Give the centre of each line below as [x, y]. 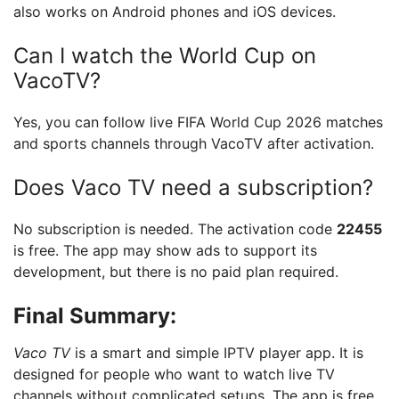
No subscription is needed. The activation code [175, 229]
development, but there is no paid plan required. [176, 272]
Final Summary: [95, 316]
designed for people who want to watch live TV [174, 374]
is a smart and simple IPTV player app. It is [217, 353]
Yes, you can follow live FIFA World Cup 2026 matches [198, 122]
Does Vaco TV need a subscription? [193, 187]
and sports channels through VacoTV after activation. [194, 143]
